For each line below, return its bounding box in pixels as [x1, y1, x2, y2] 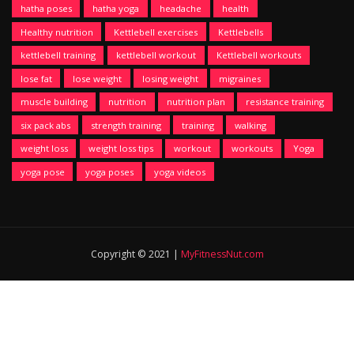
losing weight [141, 72, 198, 85]
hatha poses [20, 2, 72, 14]
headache [159, 2, 201, 14]
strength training [90, 119, 161, 131]
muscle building [20, 96, 88, 108]
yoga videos [153, 165, 205, 178]
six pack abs [20, 119, 70, 131]
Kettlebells [217, 25, 263, 38]
